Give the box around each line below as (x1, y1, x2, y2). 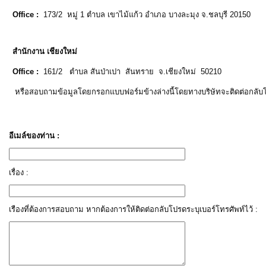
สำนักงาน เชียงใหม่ (12, 47, 77, 56)
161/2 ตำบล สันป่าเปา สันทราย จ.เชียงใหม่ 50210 (39, 67, 221, 76)
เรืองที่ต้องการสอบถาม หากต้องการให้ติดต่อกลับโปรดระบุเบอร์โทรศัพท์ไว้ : (9, 205, 258, 214)
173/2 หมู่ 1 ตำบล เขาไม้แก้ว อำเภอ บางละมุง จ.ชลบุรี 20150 (39, 10, 251, 19)
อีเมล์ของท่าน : (9, 131, 59, 140)
